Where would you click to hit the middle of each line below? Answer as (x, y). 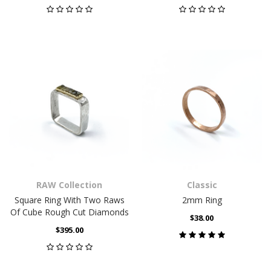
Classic (202, 185)
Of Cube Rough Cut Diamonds (69, 212)
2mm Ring (202, 200)
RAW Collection (69, 185)
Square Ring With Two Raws (69, 200)
